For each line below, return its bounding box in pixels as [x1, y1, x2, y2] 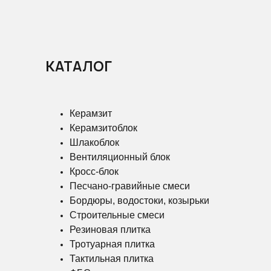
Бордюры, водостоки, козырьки [70, 195, 209, 206]
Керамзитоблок [70, 123, 137, 134]
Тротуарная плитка [70, 239, 155, 250]
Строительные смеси [70, 210, 165, 221]
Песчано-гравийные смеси [70, 181, 190, 192]
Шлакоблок [70, 137, 119, 148]
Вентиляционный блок [70, 152, 170, 163]
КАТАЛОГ [45, 57, 112, 76]
